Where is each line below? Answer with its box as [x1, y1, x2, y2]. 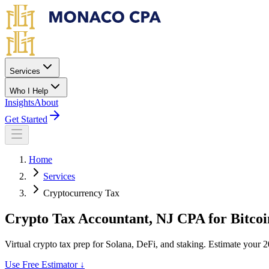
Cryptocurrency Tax [43, 188, 119, 198]
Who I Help [10, 86, 48, 95]
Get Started [5, 114, 47, 124]
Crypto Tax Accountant [5, 210, 149, 226]
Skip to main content [4, 4, 82, 14]
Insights [5, 97, 34, 107]
